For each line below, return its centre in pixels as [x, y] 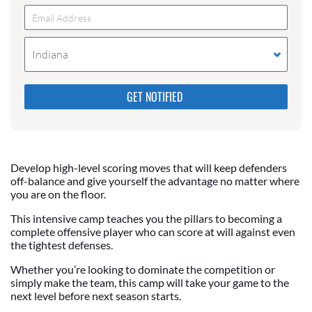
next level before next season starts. [96, 296]
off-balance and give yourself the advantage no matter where [155, 181]
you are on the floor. [58, 194]
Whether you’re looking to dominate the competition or [143, 270]
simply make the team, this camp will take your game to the [150, 283]
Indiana [50, 55]
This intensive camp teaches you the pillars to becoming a [146, 219]
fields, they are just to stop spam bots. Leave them [147, 97]
